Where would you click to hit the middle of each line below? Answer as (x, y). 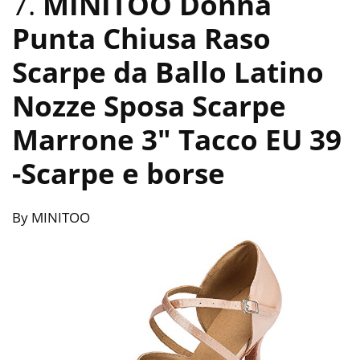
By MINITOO (51, 218)
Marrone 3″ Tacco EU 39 (177, 140)
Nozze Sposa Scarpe (149, 106)
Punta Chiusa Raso (141, 39)
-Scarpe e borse (119, 174)
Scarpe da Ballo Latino (168, 72)
